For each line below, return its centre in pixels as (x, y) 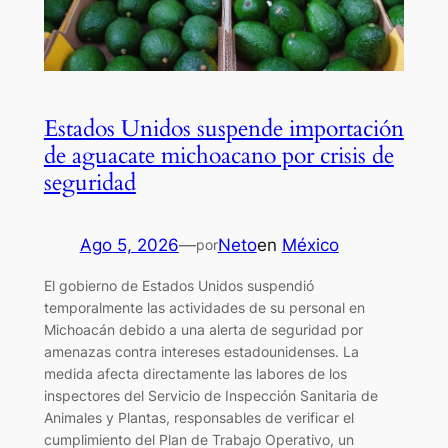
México (310, 245)
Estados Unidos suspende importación (223, 129)
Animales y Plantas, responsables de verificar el (198, 417)
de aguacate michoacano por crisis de (218, 156)
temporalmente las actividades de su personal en (204, 307)
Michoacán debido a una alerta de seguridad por (203, 329)
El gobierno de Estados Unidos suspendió (178, 285)
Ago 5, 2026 (129, 245)
